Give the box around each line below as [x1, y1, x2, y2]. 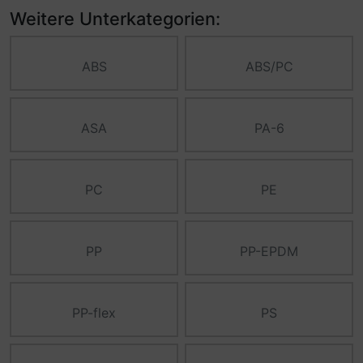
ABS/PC [245, 58, 293, 75]
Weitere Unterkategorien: [10, 8, 220, 30]
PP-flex [72, 305, 116, 322]
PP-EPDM [240, 243, 298, 260]
